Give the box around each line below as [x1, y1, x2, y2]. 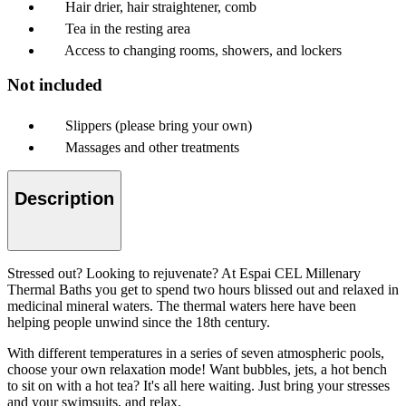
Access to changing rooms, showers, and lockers [64, 42, 342, 58]
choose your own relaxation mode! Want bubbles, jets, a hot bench [7, 362, 387, 378]
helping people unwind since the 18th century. [7, 314, 270, 331]
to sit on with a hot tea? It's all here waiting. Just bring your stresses [7, 378, 390, 394]
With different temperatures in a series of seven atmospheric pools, [7, 345, 384, 362]
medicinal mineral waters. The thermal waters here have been [7, 298, 356, 314]
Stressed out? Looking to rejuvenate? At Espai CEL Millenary [7, 266, 361, 282]
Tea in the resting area [65, 20, 190, 36]
